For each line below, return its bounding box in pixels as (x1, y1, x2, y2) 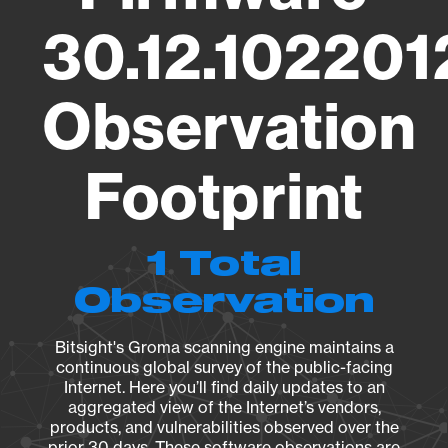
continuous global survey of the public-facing (55, 357, 393, 377)
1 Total (147, 248, 301, 282)
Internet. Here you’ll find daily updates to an (63, 377, 385, 397)
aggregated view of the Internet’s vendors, (67, 397, 381, 417)
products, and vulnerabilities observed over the (49, 417, 399, 437)
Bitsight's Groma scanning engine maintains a (54, 337, 394, 357)
